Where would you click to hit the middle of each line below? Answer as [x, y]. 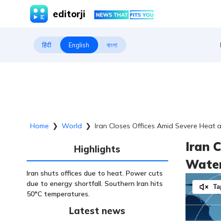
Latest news [97, 211]
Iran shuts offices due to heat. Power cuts [94, 173]
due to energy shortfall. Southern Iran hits [94, 183]
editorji [69, 14]
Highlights [97, 149]
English [79, 45]
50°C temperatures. [58, 194]
